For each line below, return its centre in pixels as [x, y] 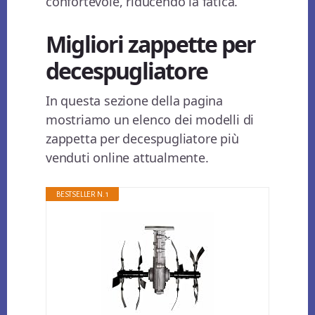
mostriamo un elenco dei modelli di [150, 120]
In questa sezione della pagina [135, 101]
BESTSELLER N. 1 [83, 194]
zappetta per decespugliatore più [142, 139]
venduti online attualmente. [127, 158]
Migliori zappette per [151, 44]
